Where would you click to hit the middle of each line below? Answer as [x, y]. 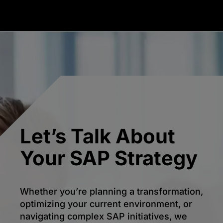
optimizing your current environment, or [106, 204]
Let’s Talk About [98, 136]
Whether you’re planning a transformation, [111, 192]
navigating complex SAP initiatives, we [104, 217]
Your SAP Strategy [109, 158]
